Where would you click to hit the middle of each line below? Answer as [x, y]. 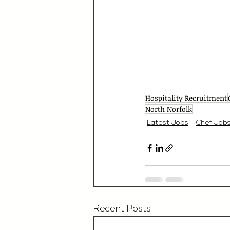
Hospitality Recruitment [186, 98]
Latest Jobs [168, 123]
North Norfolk [169, 109]
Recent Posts [122, 209]
